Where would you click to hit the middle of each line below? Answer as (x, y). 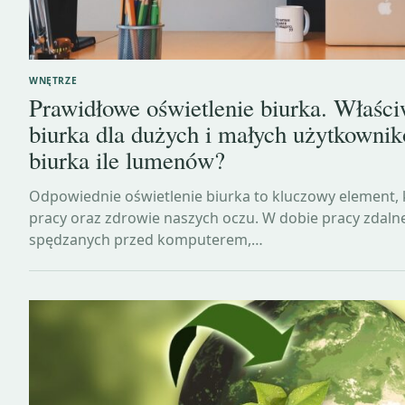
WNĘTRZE (53, 80)
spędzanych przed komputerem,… (146, 239)
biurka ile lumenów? (127, 160)
